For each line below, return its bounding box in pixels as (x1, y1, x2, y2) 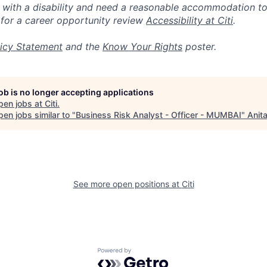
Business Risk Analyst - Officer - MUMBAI (76, 110, 241, 120)
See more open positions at (73, 179, 182, 189)
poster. (182, 41, 216, 52)
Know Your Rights (103, 41, 182, 52)
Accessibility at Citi (146, 14, 233, 26)
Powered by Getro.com (97, 247, 202, 260)
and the (63, 41, 103, 52)
